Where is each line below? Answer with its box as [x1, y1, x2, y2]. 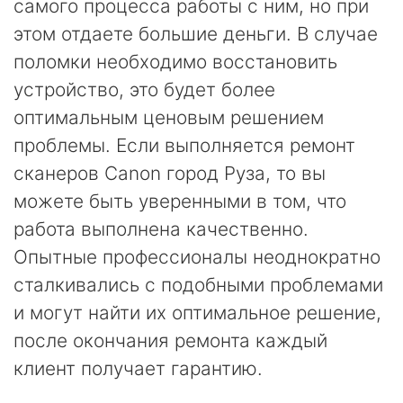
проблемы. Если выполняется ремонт [13, 134, 355, 157]
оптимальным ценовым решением [13, 106, 324, 129]
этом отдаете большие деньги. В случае [13, 22, 378, 45]
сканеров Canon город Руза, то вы [13, 162, 326, 184]
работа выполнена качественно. [13, 218, 309, 240]
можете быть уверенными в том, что [13, 190, 346, 212]
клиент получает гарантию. [13, 357, 263, 380]
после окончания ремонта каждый [13, 329, 327, 352]
